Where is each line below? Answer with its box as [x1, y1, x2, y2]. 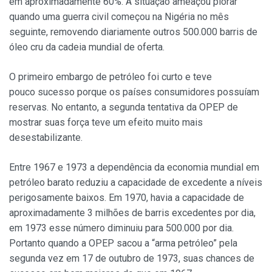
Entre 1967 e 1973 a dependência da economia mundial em [9, 161, 259, 174]
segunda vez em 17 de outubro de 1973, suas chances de [9, 253, 254, 265]
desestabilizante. [9, 132, 83, 144]
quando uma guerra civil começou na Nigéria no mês [9, 11, 229, 23]
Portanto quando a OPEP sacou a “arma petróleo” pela [9, 237, 237, 250]
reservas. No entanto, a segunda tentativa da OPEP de [9, 101, 238, 114]
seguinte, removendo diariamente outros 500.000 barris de [9, 26, 257, 38]
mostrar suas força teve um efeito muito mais [9, 117, 203, 129]
